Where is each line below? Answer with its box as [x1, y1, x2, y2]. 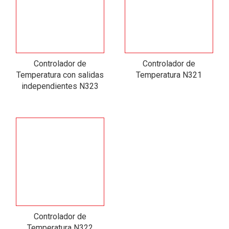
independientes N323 [21, 81, 99, 91]
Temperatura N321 [136, 70, 202, 80]
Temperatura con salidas [16, 70, 104, 80]
